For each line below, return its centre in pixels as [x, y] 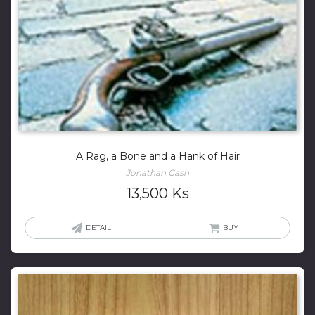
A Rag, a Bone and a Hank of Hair [157, 156]
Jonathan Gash [157, 173]
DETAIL [98, 228]
